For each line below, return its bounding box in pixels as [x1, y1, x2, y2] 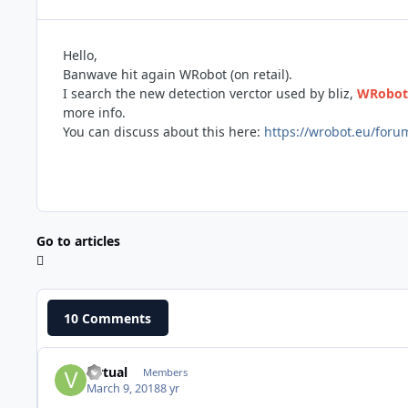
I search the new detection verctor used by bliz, [63, 84, 357, 102]
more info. [63, 103, 126, 121]
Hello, [63, 46, 97, 64]
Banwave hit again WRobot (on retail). [63, 65, 292, 83]
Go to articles [36, 231, 120, 250]
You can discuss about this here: [63, 122, 264, 140]
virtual [87, 362, 128, 381]
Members [142, 364, 188, 379]
